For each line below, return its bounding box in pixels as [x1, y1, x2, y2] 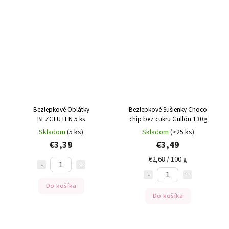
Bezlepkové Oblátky [33, 104, 89, 114]
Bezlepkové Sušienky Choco [129, 104, 207, 114]
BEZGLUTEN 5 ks [37, 113, 85, 124]
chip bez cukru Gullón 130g [129, 113, 207, 124]
